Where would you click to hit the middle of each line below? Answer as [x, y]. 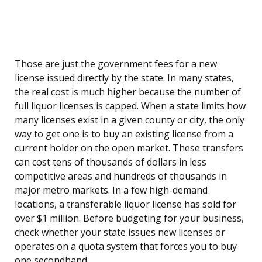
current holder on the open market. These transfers [129, 148]
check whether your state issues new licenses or [120, 232]
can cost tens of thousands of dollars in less [111, 162]
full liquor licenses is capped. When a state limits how [130, 106]
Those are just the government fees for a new [116, 64]
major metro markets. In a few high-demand [111, 190]
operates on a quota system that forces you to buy [126, 247]
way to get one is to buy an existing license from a [124, 134]
